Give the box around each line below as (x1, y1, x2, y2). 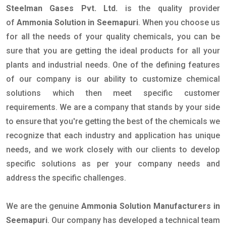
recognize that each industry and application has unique (6, 131, 220, 140)
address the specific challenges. (6, 173, 128, 183)
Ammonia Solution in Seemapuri (17, 18, 138, 27)
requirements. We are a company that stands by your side (6, 102, 220, 112)
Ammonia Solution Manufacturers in (81, 201, 220, 211)
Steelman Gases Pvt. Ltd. (6, 4, 118, 13)
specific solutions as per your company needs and (6, 159, 220, 168)
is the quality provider (125, 4, 220, 13)
